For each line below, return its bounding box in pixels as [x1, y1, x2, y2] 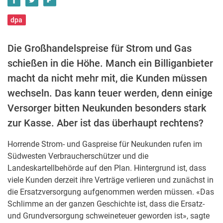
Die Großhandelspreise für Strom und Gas [7, 42, 192, 54]
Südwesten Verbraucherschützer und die [7, 151, 148, 161]
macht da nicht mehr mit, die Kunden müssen [7, 72, 207, 84]
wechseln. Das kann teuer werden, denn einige [7, 87, 213, 99]
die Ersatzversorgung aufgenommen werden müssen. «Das [7, 187, 214, 197]
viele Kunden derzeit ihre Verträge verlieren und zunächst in [7, 175, 214, 185]
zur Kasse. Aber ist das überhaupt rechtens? [7, 117, 204, 129]
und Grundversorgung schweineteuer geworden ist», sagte [7, 211, 210, 221]
